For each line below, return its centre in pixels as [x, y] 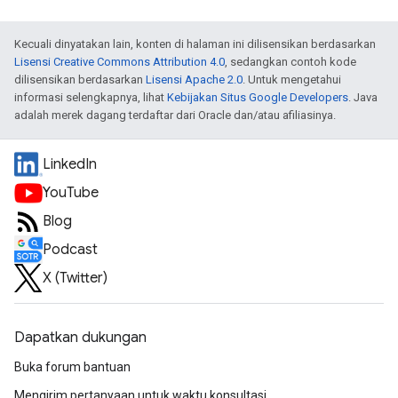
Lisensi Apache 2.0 [194, 80]
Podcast [70, 250]
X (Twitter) [75, 279]
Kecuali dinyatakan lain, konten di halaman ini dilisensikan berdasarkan [195, 44]
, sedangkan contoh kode [291, 62]
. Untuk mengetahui [292, 80]
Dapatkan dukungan [80, 338]
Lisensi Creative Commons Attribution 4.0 [119, 62]
